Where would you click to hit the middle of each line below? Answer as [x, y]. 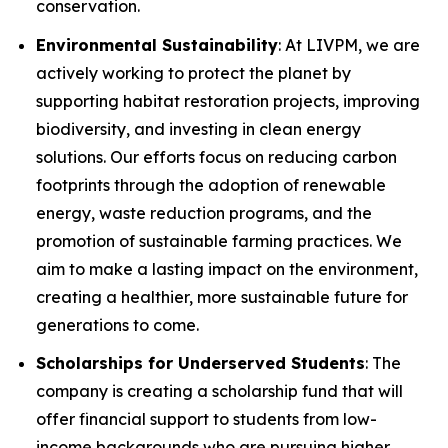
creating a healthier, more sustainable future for [222, 296]
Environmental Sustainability [157, 44]
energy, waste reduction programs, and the [204, 212]
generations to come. [117, 324]
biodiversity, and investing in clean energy [198, 128]
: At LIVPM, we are [349, 44]
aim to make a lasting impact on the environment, [227, 268]
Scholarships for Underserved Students [200, 363]
